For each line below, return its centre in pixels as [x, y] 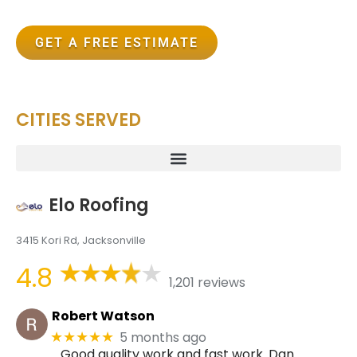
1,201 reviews [207, 282]
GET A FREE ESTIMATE [117, 43]
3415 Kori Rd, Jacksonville [81, 241]
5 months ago [163, 337]
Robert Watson [103, 316]
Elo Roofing [98, 206]
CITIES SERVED [78, 120]
